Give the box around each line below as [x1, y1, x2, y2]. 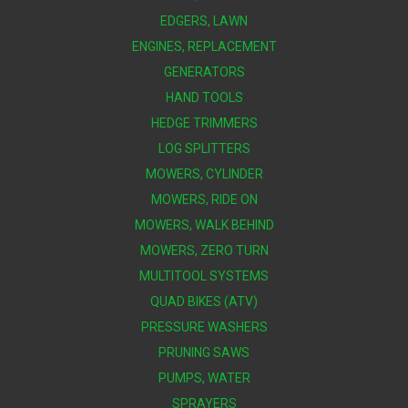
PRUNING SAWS [158, 344, 250, 360]
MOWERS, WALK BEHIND [134, 217, 274, 232]
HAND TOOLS [165, 89, 243, 105]
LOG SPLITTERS [158, 140, 250, 156]
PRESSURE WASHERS [140, 319, 268, 334]
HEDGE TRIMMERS [150, 115, 258, 130]
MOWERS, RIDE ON [150, 191, 258, 207]
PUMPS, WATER [158, 370, 250, 385]
